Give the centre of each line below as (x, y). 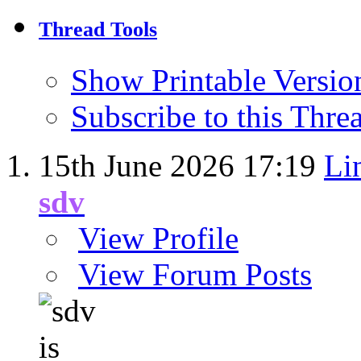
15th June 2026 (141, 166)
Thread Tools (98, 30)
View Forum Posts (195, 275)
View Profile (158, 239)
